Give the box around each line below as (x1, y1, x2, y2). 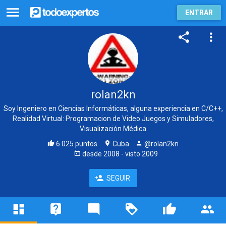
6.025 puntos (54, 140, 97, 148)
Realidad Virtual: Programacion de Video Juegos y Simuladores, (12, 115, 214, 123)
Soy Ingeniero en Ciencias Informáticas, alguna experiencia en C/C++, (3, 104, 223, 112)
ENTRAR (185, 9, 213, 17)
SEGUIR (106, 174, 130, 182)
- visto (119, 150, 142, 158)
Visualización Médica (80, 125, 146, 133)
